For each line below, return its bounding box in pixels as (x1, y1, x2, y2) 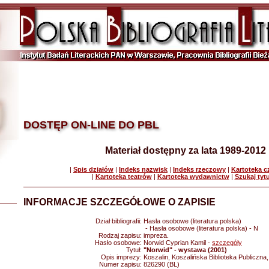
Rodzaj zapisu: (98, 232, 144, 239)
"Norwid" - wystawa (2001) (144, 246, 227, 253)
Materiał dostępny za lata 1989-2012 (105, 145, 266, 156)
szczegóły (212, 239, 242, 246)
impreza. (144, 232, 169, 239)
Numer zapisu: (99, 261, 144, 268)
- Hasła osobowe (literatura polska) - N (144, 225, 258, 232)
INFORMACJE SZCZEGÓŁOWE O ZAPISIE (23, 197, 216, 207)
